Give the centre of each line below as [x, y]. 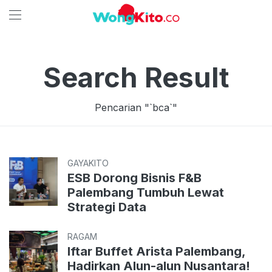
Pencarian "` [124, 107]
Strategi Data [107, 207]
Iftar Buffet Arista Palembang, [157, 251]
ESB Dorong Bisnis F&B [134, 178]
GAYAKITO [88, 163]
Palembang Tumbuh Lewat [146, 192]
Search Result [136, 77]
